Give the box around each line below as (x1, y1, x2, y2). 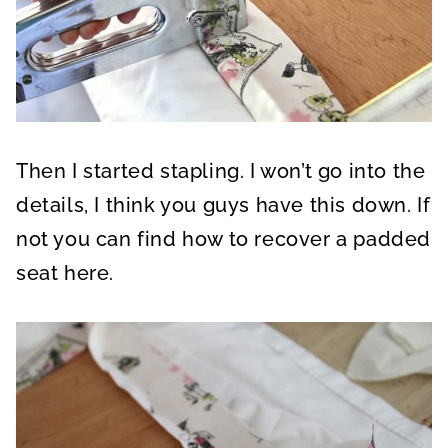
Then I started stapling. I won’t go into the (16, 159, 426, 183)
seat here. (16, 261, 114, 285)
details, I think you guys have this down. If (16, 193, 431, 217)
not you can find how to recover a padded (16, 227, 432, 251)
